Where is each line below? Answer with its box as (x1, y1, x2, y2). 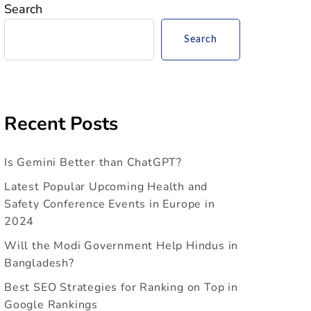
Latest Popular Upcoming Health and (4, 179, 208, 195)
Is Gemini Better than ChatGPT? (4, 155, 182, 171)
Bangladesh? (4, 255, 74, 271)
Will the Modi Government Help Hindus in (4, 238, 239, 254)
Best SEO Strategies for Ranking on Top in (4, 280, 238, 296)
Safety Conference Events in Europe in (4, 196, 215, 212)
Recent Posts (4, 111, 118, 137)
